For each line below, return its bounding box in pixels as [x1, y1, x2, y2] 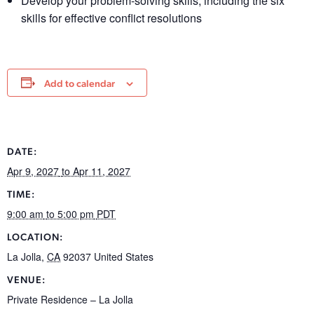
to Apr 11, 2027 [62, 163, 130, 178]
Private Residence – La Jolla [7, 292, 133, 306]
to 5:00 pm [46, 206, 94, 221]
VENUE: [7, 275, 46, 286]
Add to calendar [44, 78, 115, 90]
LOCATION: [7, 232, 63, 243]
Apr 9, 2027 [7, 163, 59, 178]
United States [94, 249, 153, 264]
